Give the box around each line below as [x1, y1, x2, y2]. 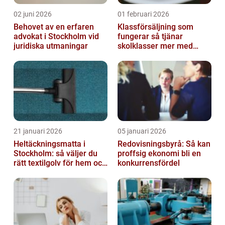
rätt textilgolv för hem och [14, 158, 106, 168]
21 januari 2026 [14, 127, 62, 136]
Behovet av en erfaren [14, 22, 94, 32]
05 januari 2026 [118, 127, 166, 136]
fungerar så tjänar [118, 32, 151, 42]
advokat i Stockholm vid [14, 32, 99, 42]
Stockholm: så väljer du [14, 149, 97, 159]
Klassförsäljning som [118, 22, 193, 32]
